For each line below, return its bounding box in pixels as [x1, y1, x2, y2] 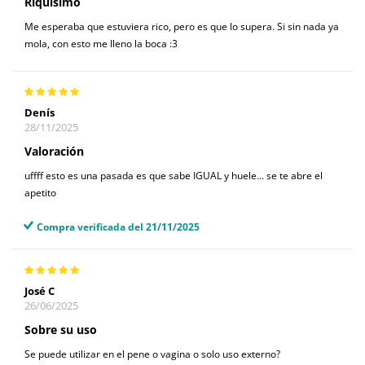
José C [24, 283, 55, 298]
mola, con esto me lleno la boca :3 [24, 36, 178, 51]
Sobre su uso [24, 321, 97, 337]
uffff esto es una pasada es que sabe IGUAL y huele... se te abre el [24, 169, 323, 183]
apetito [24, 186, 56, 200]
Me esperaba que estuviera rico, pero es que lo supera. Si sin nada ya [24, 19, 339, 33]
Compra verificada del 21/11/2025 [37, 220, 200, 235]
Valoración [24, 143, 84, 160]
